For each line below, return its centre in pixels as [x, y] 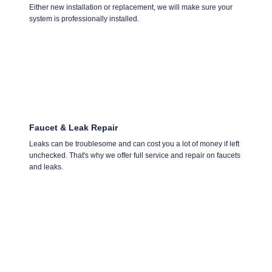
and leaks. [46, 167]
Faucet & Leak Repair [73, 127]
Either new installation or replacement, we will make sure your [131, 7]
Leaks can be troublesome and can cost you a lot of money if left [134, 144]
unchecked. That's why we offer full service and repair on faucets [135, 155]
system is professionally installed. [84, 19]
